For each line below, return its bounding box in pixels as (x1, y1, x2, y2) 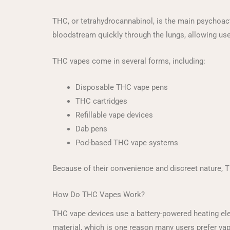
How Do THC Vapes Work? (52, 189, 145, 199)
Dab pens (75, 124, 107, 133)
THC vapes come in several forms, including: (52, 56, 205, 66)
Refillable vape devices (75, 110, 153, 120)
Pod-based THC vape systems (75, 138, 178, 147)
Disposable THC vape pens (75, 83, 168, 92)
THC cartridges (75, 97, 127, 106)
